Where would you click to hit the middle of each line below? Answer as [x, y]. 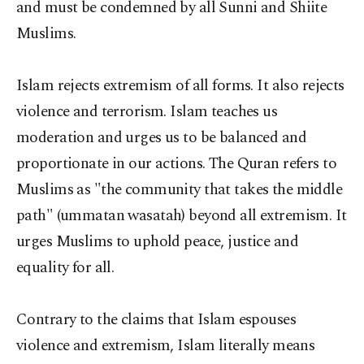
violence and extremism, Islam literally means [166, 346]
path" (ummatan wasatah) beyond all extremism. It [182, 216]
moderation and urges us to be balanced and [162, 138]
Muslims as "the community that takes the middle [180, 190]
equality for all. [65, 268]
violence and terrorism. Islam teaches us [147, 112]
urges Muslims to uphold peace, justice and [158, 242]
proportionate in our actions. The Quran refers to [177, 164]
